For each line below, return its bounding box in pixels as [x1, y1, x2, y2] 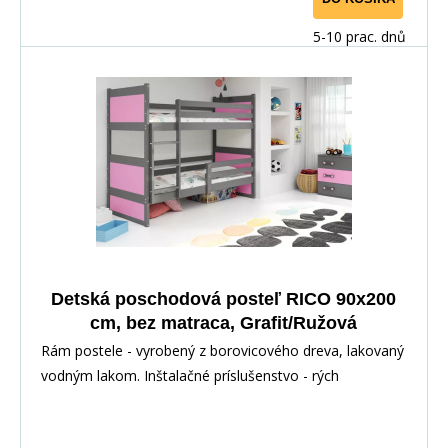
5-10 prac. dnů [313, 26, 406, 46]
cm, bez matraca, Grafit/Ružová [90, 312, 357, 333]
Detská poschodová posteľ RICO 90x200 [51, 288, 396, 309]
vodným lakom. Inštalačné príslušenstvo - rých [41, 365, 339, 385]
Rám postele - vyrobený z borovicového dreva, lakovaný [41, 340, 404, 360]
